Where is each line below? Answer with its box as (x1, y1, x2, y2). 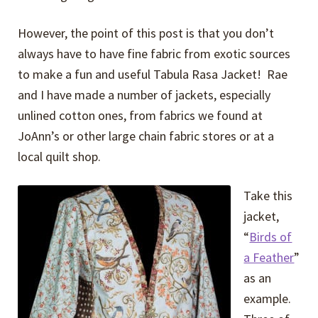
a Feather (243, 248, 295, 265)
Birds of (249, 228, 292, 245)
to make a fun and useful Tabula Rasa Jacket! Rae (18, 66, 288, 83)
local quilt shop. (18, 148, 102, 165)
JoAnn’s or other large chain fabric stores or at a (18, 128, 275, 145)
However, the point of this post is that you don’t (18, 25, 275, 42)
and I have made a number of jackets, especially (18, 87, 271, 104)
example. (243, 290, 295, 307)
